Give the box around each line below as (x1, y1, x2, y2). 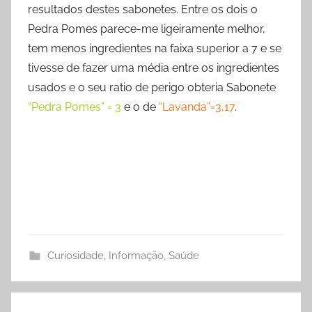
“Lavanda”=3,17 (159, 100, 235, 114)
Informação (108, 249, 164, 262)
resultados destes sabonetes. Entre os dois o (28, 2, 258, 16)
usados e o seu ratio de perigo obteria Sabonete (28, 80, 276, 94)
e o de (121, 100, 159, 114)
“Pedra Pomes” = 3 (28, 100, 121, 114)
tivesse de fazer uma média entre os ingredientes (28, 61, 279, 75)
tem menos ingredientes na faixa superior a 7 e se (28, 41, 281, 55)
